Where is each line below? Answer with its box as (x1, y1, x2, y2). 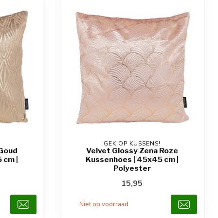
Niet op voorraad (79, 200, 128, 209)
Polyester (113, 163, 151, 173)
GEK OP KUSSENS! (103, 139, 161, 147)
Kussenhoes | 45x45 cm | (85, 154, 179, 164)
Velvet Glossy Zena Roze (86, 145, 178, 155)
